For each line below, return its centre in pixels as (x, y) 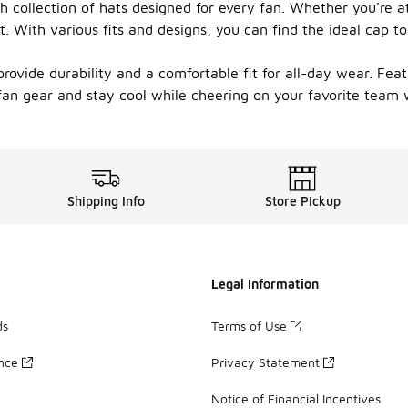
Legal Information (265, 284)
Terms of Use (249, 325)
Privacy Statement (265, 362)
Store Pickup (302, 201)
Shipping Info (106, 201)
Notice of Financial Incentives (296, 398)
